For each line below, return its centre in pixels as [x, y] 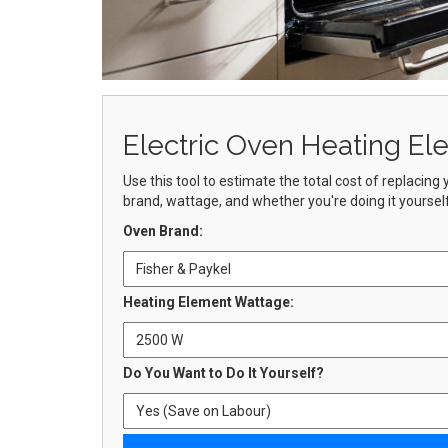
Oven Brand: [163, 230]
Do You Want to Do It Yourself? [223, 372]
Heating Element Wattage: [208, 301]
